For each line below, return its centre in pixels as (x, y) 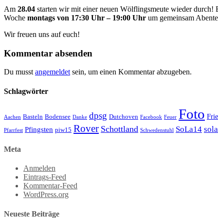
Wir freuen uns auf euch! (42, 34)
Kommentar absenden (48, 53)
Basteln (33, 117)
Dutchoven (124, 117)
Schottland (119, 129)
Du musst (19, 72)
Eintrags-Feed (45, 177)
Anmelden (39, 168)
